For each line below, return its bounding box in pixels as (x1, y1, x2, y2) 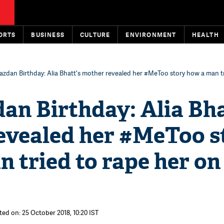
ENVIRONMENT (125, 30, 176, 39)
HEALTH (191, 30, 219, 39)
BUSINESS (31, 30, 65, 39)
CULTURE (80, 30, 110, 39)
